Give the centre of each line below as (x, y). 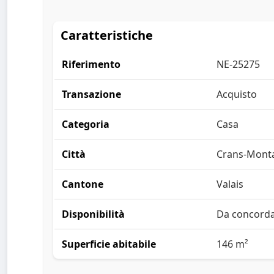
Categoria (86, 124)
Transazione (91, 94)
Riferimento (91, 65)
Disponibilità (93, 214)
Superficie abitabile (109, 244)
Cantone (83, 184)
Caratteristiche (107, 35)
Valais (230, 184)
